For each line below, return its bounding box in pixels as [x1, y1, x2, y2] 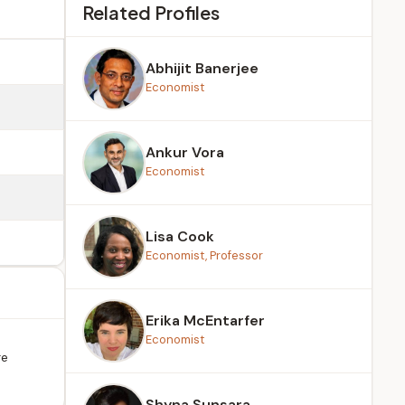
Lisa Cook [146, 227, 214, 246]
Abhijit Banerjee [146, 59, 259, 78]
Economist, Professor [146, 248, 263, 263]
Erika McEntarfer [146, 311, 265, 330]
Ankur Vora [146, 143, 224, 162]
